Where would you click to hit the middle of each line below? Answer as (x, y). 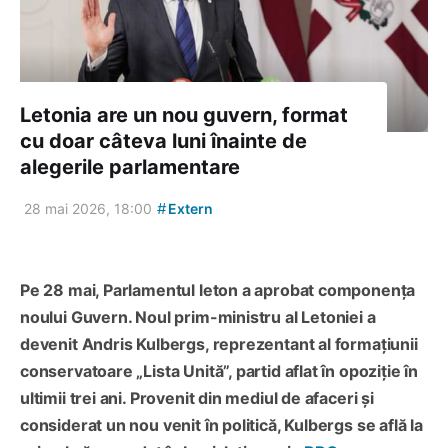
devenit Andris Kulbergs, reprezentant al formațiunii (219, 344)
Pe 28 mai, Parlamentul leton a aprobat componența (218, 290)
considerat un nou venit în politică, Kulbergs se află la (221, 425)
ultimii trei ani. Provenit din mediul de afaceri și (197, 398)
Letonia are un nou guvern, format (184, 115)
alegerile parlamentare (130, 167)
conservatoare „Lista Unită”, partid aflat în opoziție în (219, 371)
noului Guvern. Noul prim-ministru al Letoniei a (198, 317)
